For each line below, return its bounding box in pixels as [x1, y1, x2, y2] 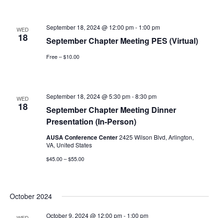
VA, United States [46, 141, 92, 149]
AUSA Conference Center [46, 133, 119, 142]
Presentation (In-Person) [46, 116, 136, 127]
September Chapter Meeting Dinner [46, 104, 176, 116]
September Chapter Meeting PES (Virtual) [46, 35, 198, 46]
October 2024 [9, 191, 52, 201]
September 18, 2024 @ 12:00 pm [46, 22, 134, 31]
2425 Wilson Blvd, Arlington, [119, 133, 194, 142]
